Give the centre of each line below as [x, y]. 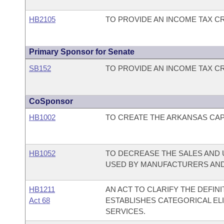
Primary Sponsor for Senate [82, 52]
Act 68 [39, 200]
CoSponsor [51, 101]
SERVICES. [125, 211]
